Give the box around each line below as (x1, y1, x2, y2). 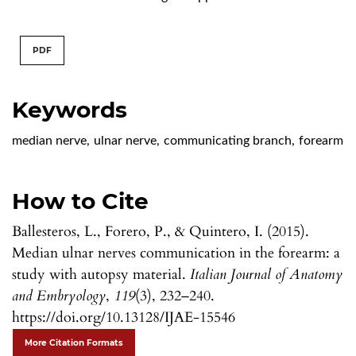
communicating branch (164, 133, 292, 147)
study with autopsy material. (12, 264, 190, 284)
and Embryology (12, 285, 106, 306)
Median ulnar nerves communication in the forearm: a (12, 242, 340, 263)
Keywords (12, 95, 127, 123)
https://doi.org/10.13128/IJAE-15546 (12, 307, 235, 327)
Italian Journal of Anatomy (190, 264, 342, 284)
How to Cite (12, 187, 149, 215)
